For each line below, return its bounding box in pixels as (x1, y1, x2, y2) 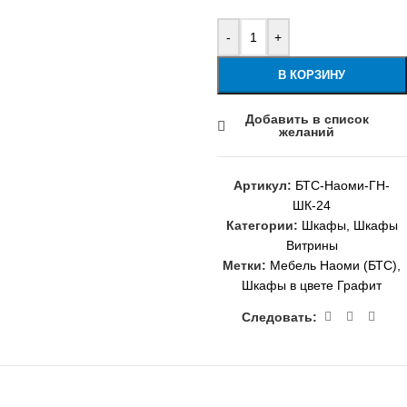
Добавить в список (244, 112, 369, 126)
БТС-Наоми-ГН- (295, 178, 391, 193)
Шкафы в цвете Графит (242, 278, 382, 293)
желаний (279, 124, 335, 139)
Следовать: (241, 309, 317, 324)
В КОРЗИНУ (278, 68, 346, 82)
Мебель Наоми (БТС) (270, 258, 398, 273)
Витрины (285, 238, 338, 253)
